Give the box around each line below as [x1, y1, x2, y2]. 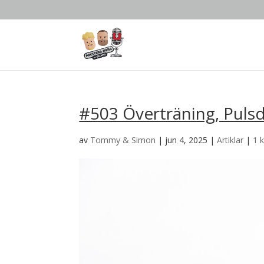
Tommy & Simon [90, 134, 156, 146]
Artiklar [217, 134, 244, 146]
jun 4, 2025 [165, 134, 208, 146]
